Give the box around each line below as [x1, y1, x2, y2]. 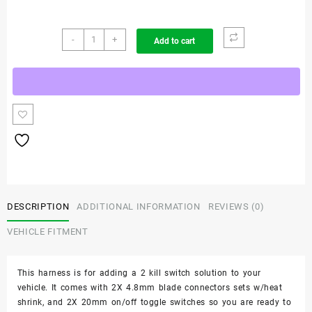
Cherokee [82, 60, 122, 70]
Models [82, 104, 114, 114]
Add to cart [154, 36, 195, 47]
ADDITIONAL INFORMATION [77, 201, 201, 212]
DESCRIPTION [7, 201, 70, 212]
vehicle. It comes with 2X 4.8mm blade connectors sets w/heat [17, 282, 283, 292]
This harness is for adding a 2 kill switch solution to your [17, 267, 261, 278]
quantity [82, 177, 118, 187]
